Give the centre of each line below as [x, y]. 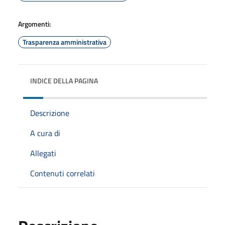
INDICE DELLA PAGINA [64, 80]
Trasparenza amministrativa [65, 42]
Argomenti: [34, 24]
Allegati [43, 153]
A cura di [45, 133]
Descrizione [50, 113]
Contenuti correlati [63, 173]
